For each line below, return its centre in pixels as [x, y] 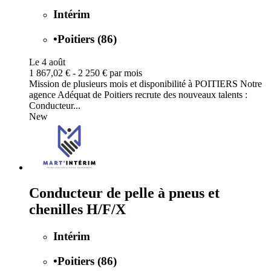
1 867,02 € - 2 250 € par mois [86, 73]
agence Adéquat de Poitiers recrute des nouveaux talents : [138, 95]
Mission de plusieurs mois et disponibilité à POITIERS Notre [145, 84]
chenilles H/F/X [77, 210]
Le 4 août [47, 62]
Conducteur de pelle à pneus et [124, 193]
